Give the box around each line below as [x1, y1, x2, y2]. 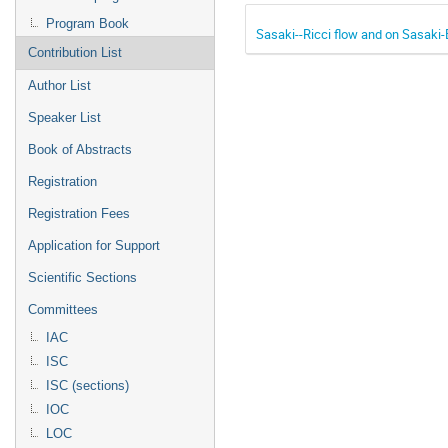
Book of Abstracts [28, 142, 132, 157]
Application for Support [28, 238, 160, 253]
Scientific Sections [28, 270, 137, 285]
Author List [28, 78, 91, 93]
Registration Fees [28, 206, 130, 221]
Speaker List [28, 110, 101, 125]
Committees [28, 302, 98, 317]
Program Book [46, 16, 129, 31]
